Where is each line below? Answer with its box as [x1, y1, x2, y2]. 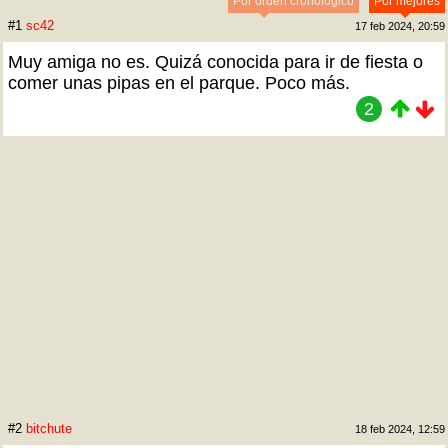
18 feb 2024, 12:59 [355, 423, 445, 435]
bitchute [26, 421, 72, 436]
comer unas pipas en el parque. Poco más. [8, 73, 350, 93]
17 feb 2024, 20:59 [355, 20, 445, 32]
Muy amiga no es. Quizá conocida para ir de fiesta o [8, 52, 423, 72]
